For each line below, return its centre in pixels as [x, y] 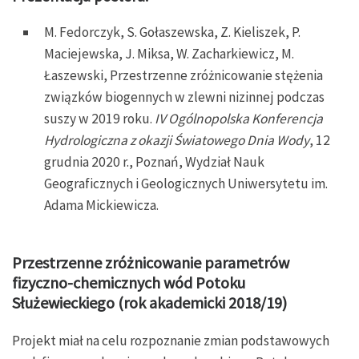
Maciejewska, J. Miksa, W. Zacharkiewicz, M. [169, 53]
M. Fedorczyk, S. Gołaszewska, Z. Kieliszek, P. [172, 32]
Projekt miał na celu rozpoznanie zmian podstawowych [171, 340]
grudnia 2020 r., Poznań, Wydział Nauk [154, 161]
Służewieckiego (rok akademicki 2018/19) [149, 302]
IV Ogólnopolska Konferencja [239, 118]
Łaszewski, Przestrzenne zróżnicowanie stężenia [184, 75]
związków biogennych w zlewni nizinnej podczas [184, 97]
